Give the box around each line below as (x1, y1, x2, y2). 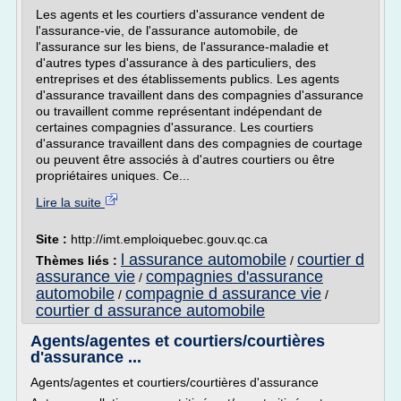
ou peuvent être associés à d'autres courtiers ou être (36, 152, 335, 166)
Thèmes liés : (36, 253, 121, 268)
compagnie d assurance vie (125, 285, 321, 303)
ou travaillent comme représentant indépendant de (36, 104, 322, 118)
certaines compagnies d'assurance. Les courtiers (36, 120, 313, 134)
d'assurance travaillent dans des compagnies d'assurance (36, 88, 363, 102)
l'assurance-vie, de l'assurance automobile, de (36, 23, 298, 38)
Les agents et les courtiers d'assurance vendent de (36, 7, 325, 21)
